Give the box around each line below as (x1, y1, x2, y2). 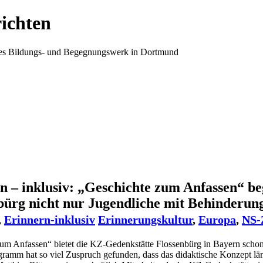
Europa (198, 213, 236, 227)
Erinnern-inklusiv (4, 213, 95, 227)
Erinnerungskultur (98, 213, 193, 227)
